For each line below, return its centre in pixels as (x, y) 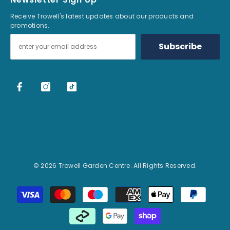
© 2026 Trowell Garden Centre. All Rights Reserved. (115, 166)
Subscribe (180, 47)
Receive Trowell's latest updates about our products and (102, 16)
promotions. (31, 26)
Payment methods (152, 189)
